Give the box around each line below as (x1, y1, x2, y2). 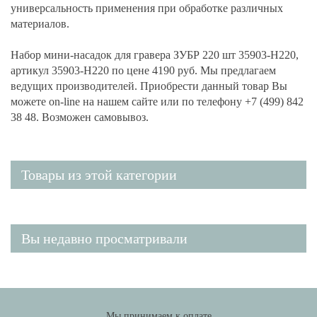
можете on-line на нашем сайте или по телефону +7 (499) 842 (11, 95, 304, 108)
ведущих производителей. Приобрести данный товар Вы (11, 79, 287, 92)
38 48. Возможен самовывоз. (11, 110, 149, 123)
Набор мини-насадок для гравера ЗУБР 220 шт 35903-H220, (11, 48, 299, 61)
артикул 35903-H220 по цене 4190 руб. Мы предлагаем (11, 64, 276, 76)
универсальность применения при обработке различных (11, 1, 283, 14)
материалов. (11, 17, 69, 30)
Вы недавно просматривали (21, 230, 188, 246)
